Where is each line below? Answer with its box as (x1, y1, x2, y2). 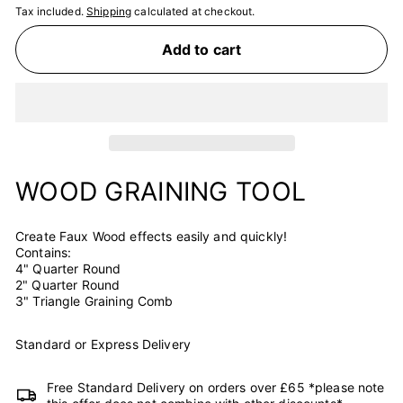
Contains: (15, 244, 72, 260)
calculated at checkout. (131, 4, 255, 18)
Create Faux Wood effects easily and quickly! (15, 228, 288, 244)
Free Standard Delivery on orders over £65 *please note (47, 379, 385, 395)
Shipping (85, 4, 132, 18)
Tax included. (15, 4, 86, 18)
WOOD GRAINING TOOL (15, 175, 307, 207)
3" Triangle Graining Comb (15, 292, 174, 309)
